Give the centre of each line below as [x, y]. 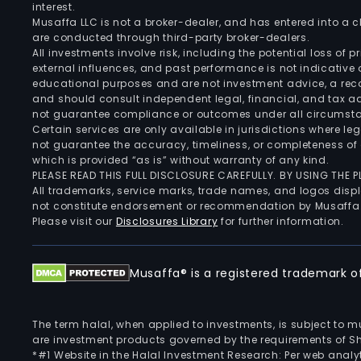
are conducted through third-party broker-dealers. [171, 37]
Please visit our [74, 221]
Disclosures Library [167, 221]
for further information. [281, 221]
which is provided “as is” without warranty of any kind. [181, 160]
